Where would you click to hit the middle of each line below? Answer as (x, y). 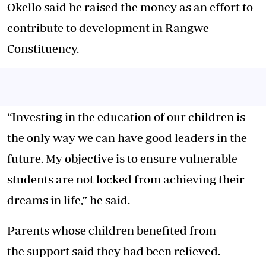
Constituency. (43, 48)
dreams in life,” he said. (69, 200)
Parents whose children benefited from (112, 230)
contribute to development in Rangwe (108, 28)
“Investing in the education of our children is (126, 117)
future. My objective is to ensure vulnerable (122, 158)
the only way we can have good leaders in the (127, 137)
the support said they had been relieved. (114, 251)
